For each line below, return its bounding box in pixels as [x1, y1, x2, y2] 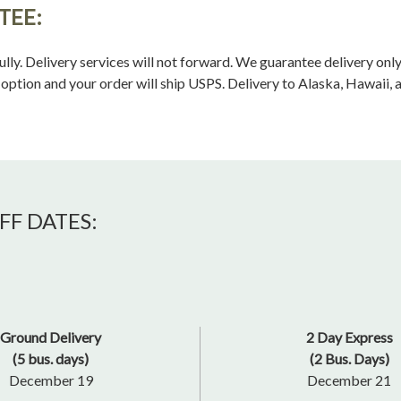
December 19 [8, 371, 93, 389]
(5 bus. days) [13, 350, 90, 368]
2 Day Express [305, 328, 393, 346]
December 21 [307, 371, 392, 389]
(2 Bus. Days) [309, 350, 389, 368]
